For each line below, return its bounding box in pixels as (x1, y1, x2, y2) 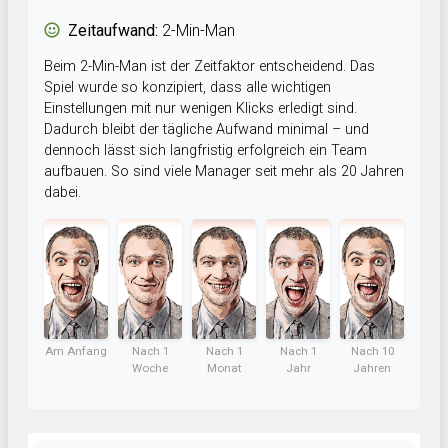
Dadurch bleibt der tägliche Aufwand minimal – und (44, 121, 369, 139)
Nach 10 (350, 344, 394, 359)
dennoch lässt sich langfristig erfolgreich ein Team (44, 142, 367, 160)
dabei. (44, 184, 81, 202)
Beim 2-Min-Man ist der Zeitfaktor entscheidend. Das (44, 58, 375, 76)
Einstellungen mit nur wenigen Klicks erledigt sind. (44, 100, 357, 118)
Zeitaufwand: (68, 21, 158, 41)
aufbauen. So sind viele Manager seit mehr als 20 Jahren (44, 163, 404, 181)
